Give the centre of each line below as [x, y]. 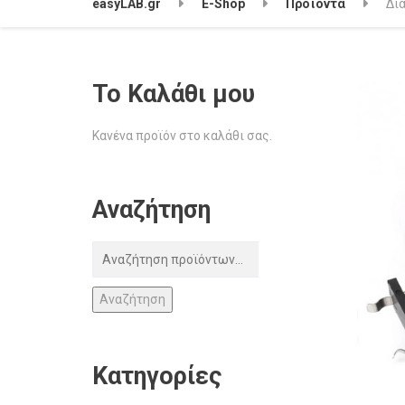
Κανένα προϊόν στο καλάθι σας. [182, 135]
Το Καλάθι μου [174, 94]
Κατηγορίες [157, 376]
